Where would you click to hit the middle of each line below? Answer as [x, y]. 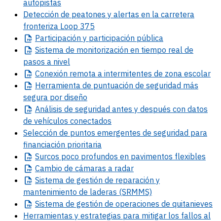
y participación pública [122, 38]
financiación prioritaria [62, 145]
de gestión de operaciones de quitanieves [138, 204]
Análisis [49, 109]
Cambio [49, 168]
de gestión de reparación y [112, 180]
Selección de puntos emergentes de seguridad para [115, 133]
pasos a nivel [47, 62]
